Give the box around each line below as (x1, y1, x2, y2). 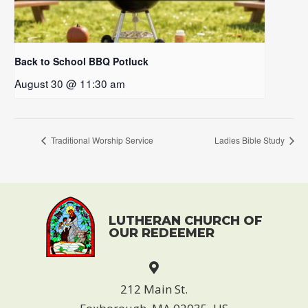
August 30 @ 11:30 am (14, 76, 125, 91)
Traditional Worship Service (49, 134, 153, 146)
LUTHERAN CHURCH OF (108, 212, 263, 228)
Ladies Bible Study (214, 134, 287, 146)
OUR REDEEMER (108, 225, 214, 241)
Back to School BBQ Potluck (14, 54, 148, 69)
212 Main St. (120, 280, 188, 297)
